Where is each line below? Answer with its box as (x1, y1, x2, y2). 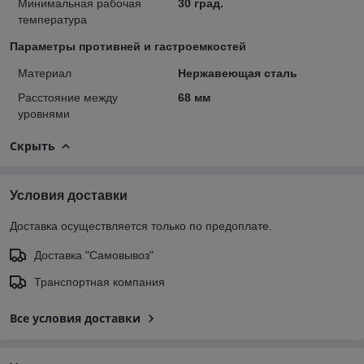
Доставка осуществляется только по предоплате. (10, 219, 272, 232)
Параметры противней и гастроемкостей (10, 39, 246, 53)
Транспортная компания (34, 275, 165, 288)
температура (18, 12, 87, 26)
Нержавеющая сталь (177, 66, 297, 80)
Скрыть (10, 137, 55, 154)
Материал (18, 66, 71, 80)
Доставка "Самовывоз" (34, 248, 154, 262)
